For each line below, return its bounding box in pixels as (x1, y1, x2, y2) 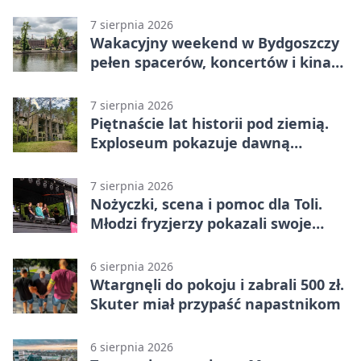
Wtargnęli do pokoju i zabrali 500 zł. (90, 275, 344, 295)
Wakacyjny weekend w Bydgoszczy (90, 33, 339, 53)
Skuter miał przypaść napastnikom (90, 294, 341, 314)
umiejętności (90, 233, 184, 253)
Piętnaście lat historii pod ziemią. (90, 114, 329, 134)
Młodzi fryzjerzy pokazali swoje (90, 214, 312, 234)
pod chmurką (90, 72, 186, 92)
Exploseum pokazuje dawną (90, 133, 290, 153)
